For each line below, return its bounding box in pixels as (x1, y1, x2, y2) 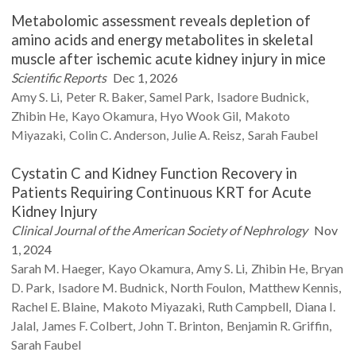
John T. (138, 318, 177, 333)
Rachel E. (11, 299, 60, 314)
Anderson (113, 127, 166, 142)
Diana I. (294, 299, 335, 314)
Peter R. (65, 89, 109, 104)
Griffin (292, 318, 329, 333)
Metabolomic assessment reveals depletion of (11, 12, 311, 29)
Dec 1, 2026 (112, 70, 178, 85)
